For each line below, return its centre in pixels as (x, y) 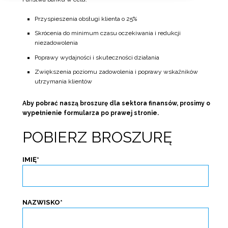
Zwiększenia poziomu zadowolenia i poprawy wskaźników (116, 72)
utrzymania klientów (63, 82)
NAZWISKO (41, 203)
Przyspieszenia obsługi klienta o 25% (85, 19)
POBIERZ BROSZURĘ (97, 137)
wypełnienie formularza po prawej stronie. (90, 113)
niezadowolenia (56, 43)
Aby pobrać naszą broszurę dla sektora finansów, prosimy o (116, 104)
